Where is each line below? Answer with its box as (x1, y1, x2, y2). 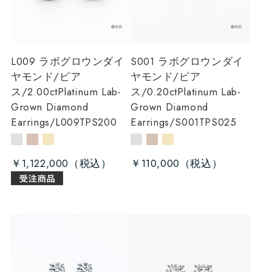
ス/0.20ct (131, 84, 177, 99)
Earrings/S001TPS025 (131, 114, 237, 129)
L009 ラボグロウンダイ (10, 53, 124, 69)
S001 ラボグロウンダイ (131, 53, 243, 69)
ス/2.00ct (10, 84, 58, 99)
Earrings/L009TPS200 (10, 114, 117, 129)
